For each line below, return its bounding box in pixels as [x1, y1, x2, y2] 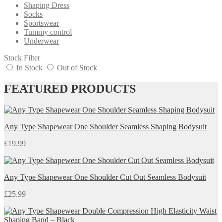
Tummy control [24, 27, 72, 36]
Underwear [24, 36, 59, 45]
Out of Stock [55, 63, 97, 72]
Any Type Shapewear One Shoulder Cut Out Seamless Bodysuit [4, 172, 206, 181]
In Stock [14, 63, 45, 72]
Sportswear [24, 18, 59, 27]
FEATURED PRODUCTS [4, 82, 136, 95]
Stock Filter [4, 53, 40, 62]
